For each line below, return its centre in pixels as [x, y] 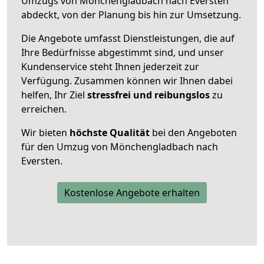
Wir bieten [45, 132]
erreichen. [44, 109]
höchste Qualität [110, 132]
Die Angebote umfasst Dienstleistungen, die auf [128, 38]
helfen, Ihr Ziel [54, 95]
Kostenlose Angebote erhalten [132, 192]
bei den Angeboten [193, 132]
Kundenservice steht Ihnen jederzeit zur [110, 66]
